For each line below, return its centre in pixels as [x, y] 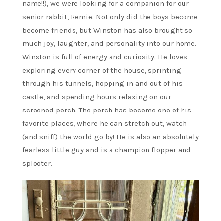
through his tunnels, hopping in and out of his [102, 83]
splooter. [37, 163]
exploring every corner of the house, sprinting [102, 70]
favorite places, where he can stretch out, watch [105, 123]
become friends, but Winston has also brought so [107, 30]
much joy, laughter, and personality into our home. [109, 43]
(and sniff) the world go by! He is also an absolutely [110, 136]
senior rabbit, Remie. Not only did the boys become [110, 17]
